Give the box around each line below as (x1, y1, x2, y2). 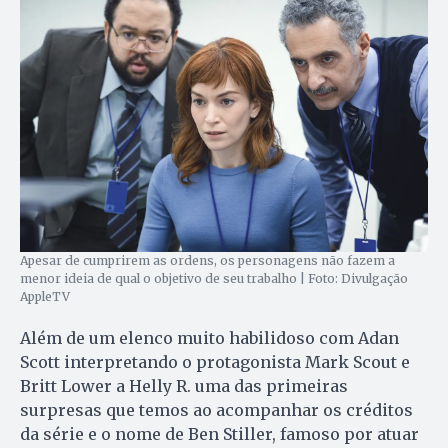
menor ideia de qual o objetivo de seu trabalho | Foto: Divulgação (20, 270, 408, 286)
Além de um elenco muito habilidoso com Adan (20, 327, 399, 348)
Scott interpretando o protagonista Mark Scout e (20, 351, 410, 372)
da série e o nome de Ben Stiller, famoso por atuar (20, 423, 419, 444)
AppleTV (20, 288, 70, 304)
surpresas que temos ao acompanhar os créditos (20, 399, 413, 420)
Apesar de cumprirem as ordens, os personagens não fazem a (20, 252, 395, 268)
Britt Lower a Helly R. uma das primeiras (20, 375, 348, 396)
